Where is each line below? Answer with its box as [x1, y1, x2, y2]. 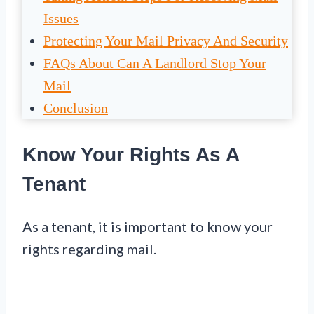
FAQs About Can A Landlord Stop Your [43, 55, 266, 71]
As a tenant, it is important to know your [22, 218, 273, 235]
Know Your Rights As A [22, 143, 239, 165]
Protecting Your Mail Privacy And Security [43, 32, 288, 48]
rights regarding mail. [22, 240, 156, 258]
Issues [43, 10, 78, 26]
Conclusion [43, 100, 108, 116]
